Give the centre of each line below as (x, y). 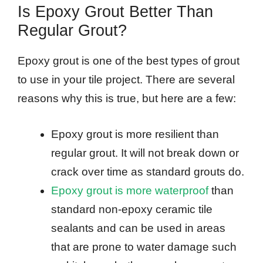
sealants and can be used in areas (138, 228)
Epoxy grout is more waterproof (130, 190)
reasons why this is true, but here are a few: (127, 99)
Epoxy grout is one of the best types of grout (129, 61)
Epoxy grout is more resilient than (135, 134)
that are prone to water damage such (144, 247)
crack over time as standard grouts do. (148, 171)
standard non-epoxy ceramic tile (132, 209)
